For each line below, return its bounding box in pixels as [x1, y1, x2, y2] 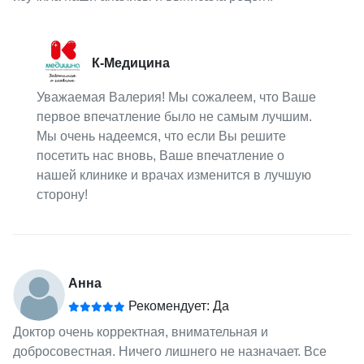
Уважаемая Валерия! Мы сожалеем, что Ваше [37, 89, 317, 104]
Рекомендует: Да [124, 298, 229, 313]
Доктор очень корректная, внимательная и [12, 324, 268, 339]
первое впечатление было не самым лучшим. [37, 109, 313, 123]
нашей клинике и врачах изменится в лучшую [37, 167, 312, 182]
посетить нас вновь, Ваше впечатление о [37, 148, 285, 162]
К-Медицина [92, 55, 171, 70]
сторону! [37, 187, 89, 201]
